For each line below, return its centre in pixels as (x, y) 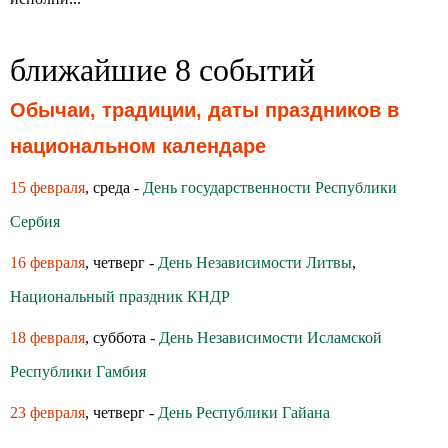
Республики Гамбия (78, 371)
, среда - (114, 187)
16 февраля (47, 262)
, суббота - (122, 337)
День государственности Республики (270, 187)
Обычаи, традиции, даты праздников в (204, 110)
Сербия (35, 221)
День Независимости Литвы (255, 262)
